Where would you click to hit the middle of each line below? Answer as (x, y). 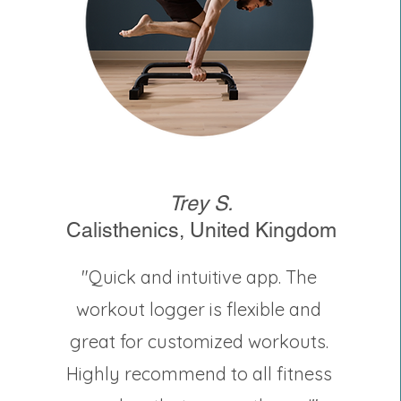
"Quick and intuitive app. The (199, 277)
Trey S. (201, 203)
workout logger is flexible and (199, 309)
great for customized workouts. (199, 341)
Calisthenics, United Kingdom (201, 230)
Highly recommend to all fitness (199, 374)
